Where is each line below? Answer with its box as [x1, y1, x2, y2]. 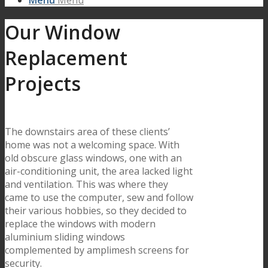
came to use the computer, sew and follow [5, 190, 193, 204]
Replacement [5, 45, 127, 71]
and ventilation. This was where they [5, 177, 168, 191]
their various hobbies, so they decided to [5, 203, 187, 217]
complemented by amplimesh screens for [5, 243, 189, 257]
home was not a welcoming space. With [5, 138, 179, 151]
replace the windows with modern [5, 217, 156, 230]
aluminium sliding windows [5, 230, 125, 243]
